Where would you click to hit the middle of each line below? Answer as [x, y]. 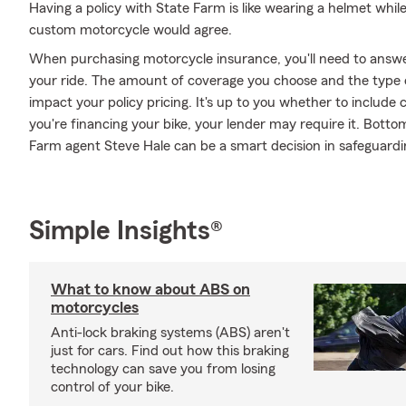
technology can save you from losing [163, 369]
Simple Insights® [126, 231]
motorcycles [95, 307]
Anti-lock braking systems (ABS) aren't [170, 333]
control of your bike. [112, 387]
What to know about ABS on [150, 289]
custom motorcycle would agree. [130, 30]
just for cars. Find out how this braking [170, 351]
